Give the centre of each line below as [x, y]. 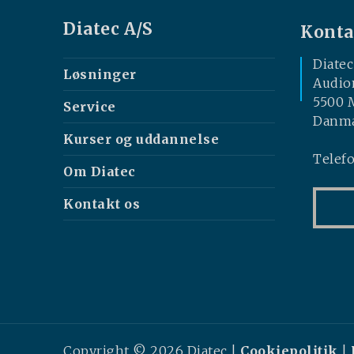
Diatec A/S [108, 30]
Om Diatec [100, 172]
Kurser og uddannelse [141, 139]
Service [90, 107]
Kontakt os [102, 204]
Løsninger [100, 75]
